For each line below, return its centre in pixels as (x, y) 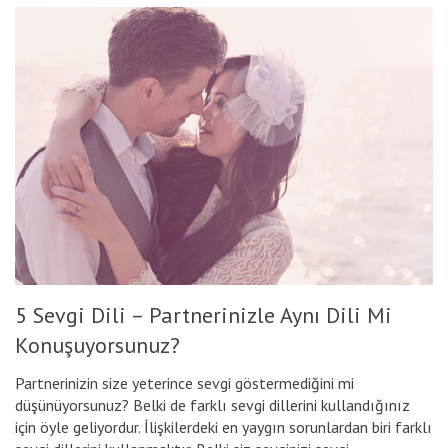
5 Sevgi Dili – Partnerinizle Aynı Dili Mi (203, 315)
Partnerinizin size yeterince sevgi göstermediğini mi (184, 383)
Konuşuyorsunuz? (97, 345)
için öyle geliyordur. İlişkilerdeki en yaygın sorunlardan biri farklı (223, 427)
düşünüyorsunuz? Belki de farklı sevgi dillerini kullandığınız (212, 405)
